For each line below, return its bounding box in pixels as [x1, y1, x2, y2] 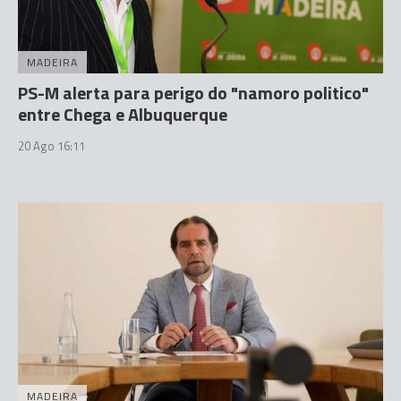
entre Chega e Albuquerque [18, 99, 227, 128]
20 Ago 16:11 [18, 136, 85, 155]
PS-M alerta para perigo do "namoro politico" [18, 78, 369, 107]
